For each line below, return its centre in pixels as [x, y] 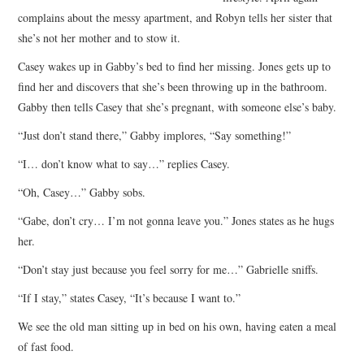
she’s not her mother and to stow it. [100, 37]
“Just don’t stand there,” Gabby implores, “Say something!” [155, 135]
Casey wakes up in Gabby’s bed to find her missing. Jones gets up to [175, 66]
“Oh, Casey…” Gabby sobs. [82, 192]
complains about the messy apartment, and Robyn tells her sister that [175, 17]
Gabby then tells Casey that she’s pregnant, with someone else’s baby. [178, 106]
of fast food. [46, 346]
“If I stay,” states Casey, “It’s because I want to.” [130, 297]
